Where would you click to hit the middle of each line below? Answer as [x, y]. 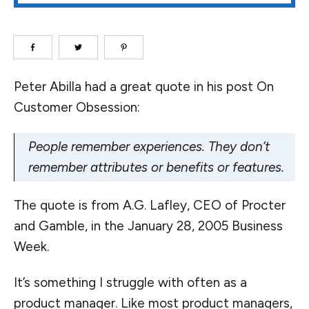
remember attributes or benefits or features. [156, 167]
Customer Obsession [76, 107]
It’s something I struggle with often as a [130, 282]
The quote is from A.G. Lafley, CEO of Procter [150, 205]
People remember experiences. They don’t [149, 147]
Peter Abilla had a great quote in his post [135, 87]
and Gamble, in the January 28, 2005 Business [148, 226]
